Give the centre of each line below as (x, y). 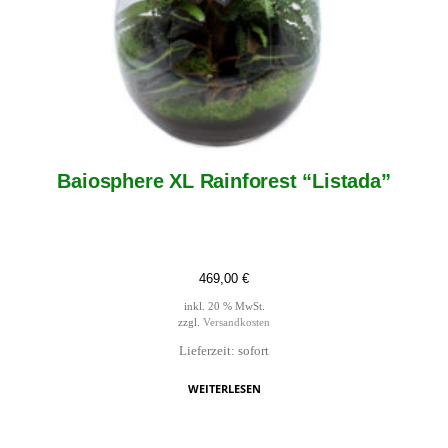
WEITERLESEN (224, 388)
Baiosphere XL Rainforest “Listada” (224, 180)
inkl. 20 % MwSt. (224, 307)
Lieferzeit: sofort (224, 350)
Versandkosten (236, 323)
